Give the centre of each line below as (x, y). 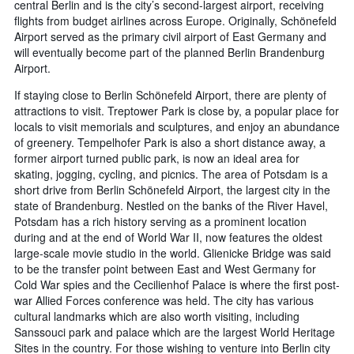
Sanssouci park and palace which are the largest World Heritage (175, 332)
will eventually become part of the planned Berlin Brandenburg (169, 53)
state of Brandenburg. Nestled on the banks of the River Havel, (171, 206)
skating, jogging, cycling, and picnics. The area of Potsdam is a (171, 174)
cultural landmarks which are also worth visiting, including (157, 316)
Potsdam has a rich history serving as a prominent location (160, 222)
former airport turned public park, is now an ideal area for (157, 158)
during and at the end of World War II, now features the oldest (168, 237)
